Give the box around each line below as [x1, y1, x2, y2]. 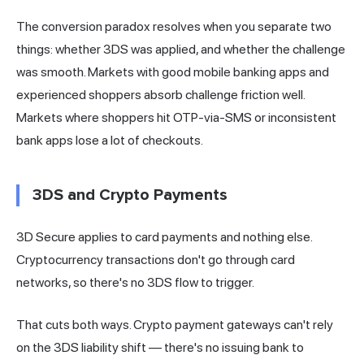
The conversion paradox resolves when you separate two [16, 18, 331, 34]
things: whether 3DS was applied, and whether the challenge [16, 41, 345, 57]
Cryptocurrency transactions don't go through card [16, 251, 295, 267]
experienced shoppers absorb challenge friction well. [16, 86, 305, 102]
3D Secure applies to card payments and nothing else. [16, 228, 312, 245]
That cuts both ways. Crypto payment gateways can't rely [16, 316, 333, 332]
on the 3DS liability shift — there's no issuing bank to [16, 339, 304, 355]
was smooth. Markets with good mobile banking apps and [16, 63, 329, 80]
